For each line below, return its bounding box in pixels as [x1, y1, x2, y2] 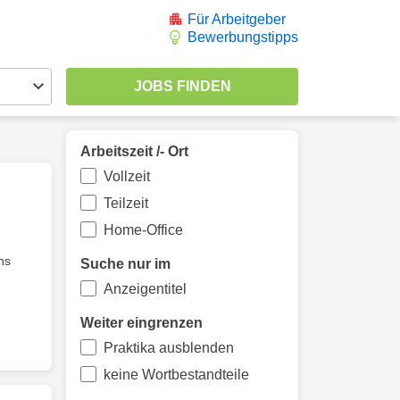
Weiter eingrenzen [80, 315, 203, 330]
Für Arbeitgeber [187, 12, 286, 27]
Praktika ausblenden [103, 340, 234, 355]
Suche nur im [80, 256, 171, 271]
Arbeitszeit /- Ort [80, 144, 188, 159]
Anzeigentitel [103, 281, 187, 296]
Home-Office [103, 222, 183, 237]
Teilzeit [103, 196, 148, 211]
